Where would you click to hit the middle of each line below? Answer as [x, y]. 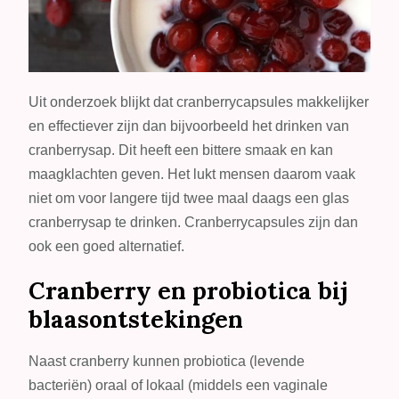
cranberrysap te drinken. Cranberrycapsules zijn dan [194, 223]
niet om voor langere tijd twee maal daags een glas [189, 199]
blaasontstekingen [136, 319]
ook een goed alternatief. [107, 247]
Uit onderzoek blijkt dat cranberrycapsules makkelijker [199, 102]
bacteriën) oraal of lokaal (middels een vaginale [179, 386]
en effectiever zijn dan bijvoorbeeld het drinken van [189, 126]
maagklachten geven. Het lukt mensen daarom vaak [192, 175]
